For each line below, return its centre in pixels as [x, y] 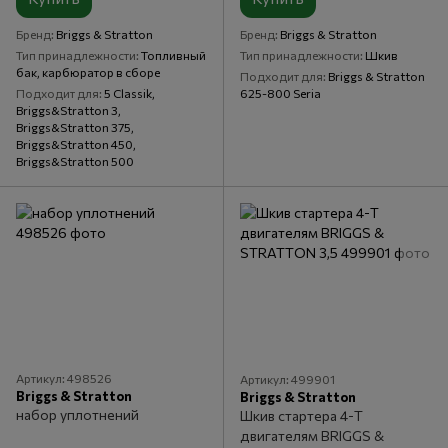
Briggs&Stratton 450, [76, 143]
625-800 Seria [280, 93]
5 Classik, [129, 92]
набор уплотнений [77, 414]
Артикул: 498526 [64, 377]
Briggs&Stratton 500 [75, 160]
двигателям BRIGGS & [312, 435]
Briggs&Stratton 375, [75, 126]
